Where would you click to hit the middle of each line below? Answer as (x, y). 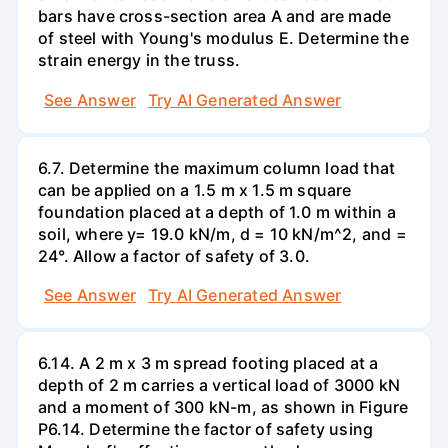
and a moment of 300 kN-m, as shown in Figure (223, 407)
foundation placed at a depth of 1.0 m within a (217, 211)
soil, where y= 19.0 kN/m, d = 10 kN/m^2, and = (222, 233)
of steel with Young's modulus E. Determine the (223, 38)
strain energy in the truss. (139, 60)
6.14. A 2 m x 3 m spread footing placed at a (208, 363)
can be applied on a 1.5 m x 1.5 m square (195, 189)
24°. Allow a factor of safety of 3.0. (174, 255)
